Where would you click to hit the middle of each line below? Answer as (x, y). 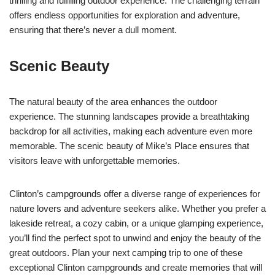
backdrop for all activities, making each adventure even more (131, 131)
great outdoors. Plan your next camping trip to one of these (126, 252)
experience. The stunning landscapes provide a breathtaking (129, 116)
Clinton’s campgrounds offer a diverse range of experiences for (135, 193)
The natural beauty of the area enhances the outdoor (113, 101)
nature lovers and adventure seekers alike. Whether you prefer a (137, 208)
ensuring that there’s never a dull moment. (93, 29)
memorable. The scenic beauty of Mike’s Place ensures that (129, 145)
